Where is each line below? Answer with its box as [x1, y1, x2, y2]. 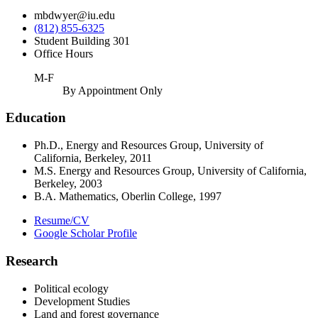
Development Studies [34, 295, 130, 307]
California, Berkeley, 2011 [34, 152, 152, 165]
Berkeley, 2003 [34, 177, 102, 190]
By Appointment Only [62, 84, 163, 97]
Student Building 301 [34, 34, 130, 47]
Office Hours [34, 47, 93, 60]
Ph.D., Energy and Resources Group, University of [34, 139, 263, 152]
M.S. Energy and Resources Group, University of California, [34, 165, 307, 177]
